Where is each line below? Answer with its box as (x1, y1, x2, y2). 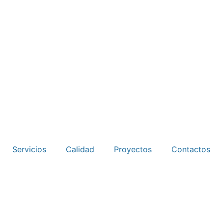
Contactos (171, 144, 210, 154)
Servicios (12, 144, 46, 154)
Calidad (66, 144, 94, 154)
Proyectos (114, 144, 152, 154)
